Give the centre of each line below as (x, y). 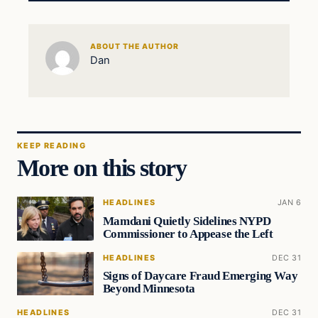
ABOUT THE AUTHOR (135, 47)
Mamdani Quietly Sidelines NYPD (187, 221)
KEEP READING (51, 145)
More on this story (102, 167)
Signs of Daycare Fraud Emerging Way (200, 276)
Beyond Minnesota (149, 289)
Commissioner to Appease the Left (188, 234)
